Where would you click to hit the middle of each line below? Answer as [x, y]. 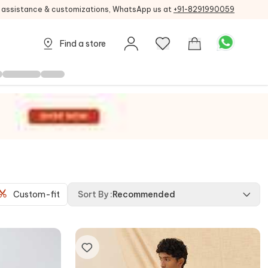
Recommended [144, 194]
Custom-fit [36, 194]
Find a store [83, 44]
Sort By [93, 194]
